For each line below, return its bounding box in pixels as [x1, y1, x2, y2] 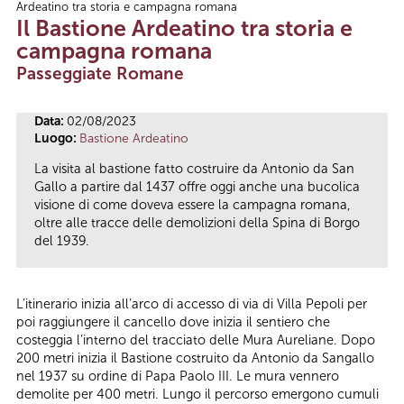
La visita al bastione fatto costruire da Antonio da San [34, 161, 354, 178]
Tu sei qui [16, 2, 107, 28]
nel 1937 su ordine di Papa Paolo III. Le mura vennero [16, 368, 339, 385]
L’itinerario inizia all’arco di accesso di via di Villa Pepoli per [16, 296, 367, 313]
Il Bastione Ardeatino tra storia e [16, 14, 353, 42]
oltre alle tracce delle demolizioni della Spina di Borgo [34, 215, 360, 232]
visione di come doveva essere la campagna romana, [34, 197, 351, 214]
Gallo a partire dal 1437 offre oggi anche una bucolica [34, 179, 360, 196]
